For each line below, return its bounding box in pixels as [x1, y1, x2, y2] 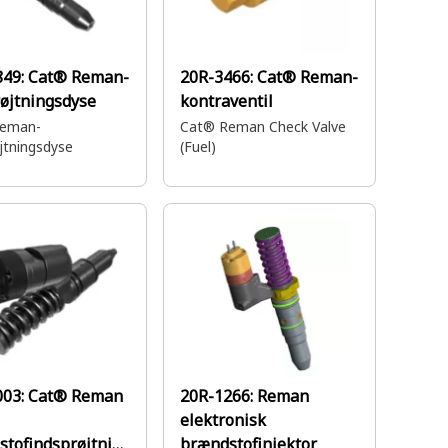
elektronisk [180, 409, 266, 431]
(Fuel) [180, 136, 216, 156]
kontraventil [180, 89, 273, 112]
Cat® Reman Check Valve [180, 116, 346, 136]
